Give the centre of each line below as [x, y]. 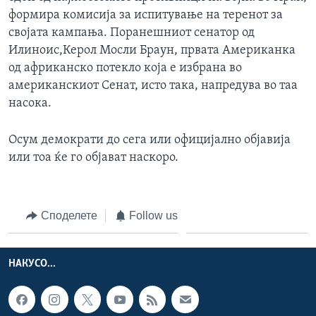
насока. [30, 103]
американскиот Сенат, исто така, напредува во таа [153, 85]
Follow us [153, 215]
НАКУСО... [32, 264]
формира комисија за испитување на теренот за [146, 15]
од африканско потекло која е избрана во [125, 68]
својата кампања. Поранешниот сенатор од [132, 32]
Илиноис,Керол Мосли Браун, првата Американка [152, 50]
